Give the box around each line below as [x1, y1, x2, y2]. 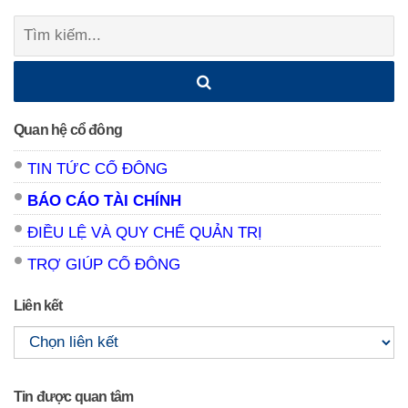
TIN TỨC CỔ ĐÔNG [27, 159, 168, 178]
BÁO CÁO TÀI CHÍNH [27, 191, 181, 209]
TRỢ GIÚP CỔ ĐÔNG [27, 255, 180, 273]
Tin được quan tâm [14, 388, 134, 404]
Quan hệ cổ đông [14, 121, 122, 138]
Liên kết [14, 297, 63, 313]
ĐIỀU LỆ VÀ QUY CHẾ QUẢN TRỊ [27, 223, 262, 241]
